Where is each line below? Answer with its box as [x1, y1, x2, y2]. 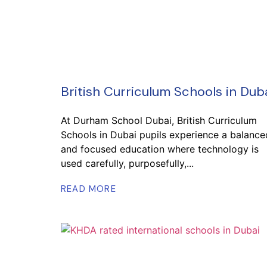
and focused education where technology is [61, 142, 259, 155]
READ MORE [61, 182, 116, 195]
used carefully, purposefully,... [61, 157, 194, 169]
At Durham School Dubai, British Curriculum [61, 114, 257, 126]
